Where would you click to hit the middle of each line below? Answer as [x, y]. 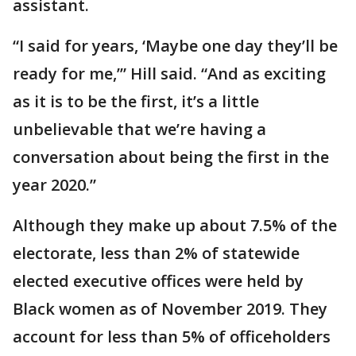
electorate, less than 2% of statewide [156, 253]
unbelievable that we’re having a [139, 130]
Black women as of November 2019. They [170, 309]
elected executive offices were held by [158, 281]
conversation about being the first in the [171, 157]
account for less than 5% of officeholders [172, 337]
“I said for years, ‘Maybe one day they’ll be [175, 46]
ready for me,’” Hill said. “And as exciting [169, 74]
